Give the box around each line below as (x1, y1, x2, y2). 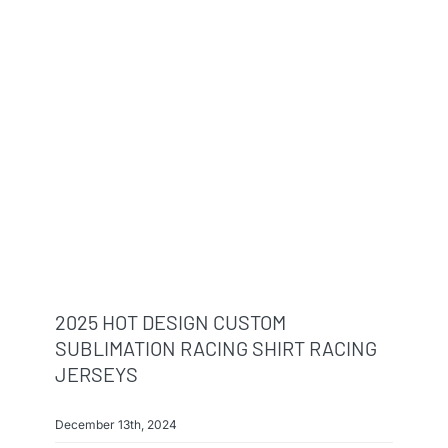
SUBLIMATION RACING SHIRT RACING (54, 335, 377, 360)
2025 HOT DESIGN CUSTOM (54, 309, 286, 334)
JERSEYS (54, 361, 138, 386)
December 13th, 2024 (54, 416, 177, 432)
